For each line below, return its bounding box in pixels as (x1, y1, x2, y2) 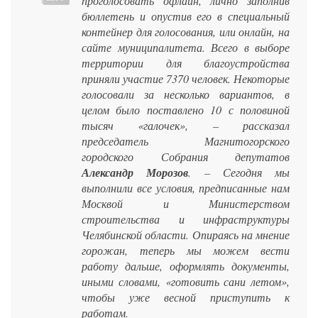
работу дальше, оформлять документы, (82, 258, 290, 274)
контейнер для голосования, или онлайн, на (82, 24, 290, 40)
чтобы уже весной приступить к (82, 290, 290, 305)
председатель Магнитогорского (82, 133, 290, 149)
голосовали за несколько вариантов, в (82, 87, 290, 102)
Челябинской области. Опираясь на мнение (82, 227, 290, 243)
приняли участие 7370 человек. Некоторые (82, 71, 290, 87)
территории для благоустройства (82, 55, 290, 71)
